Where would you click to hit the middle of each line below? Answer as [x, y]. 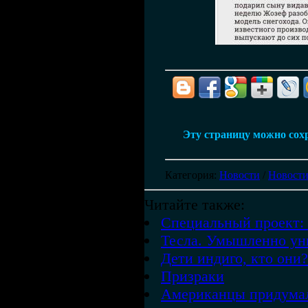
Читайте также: [195, 205]
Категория [189, 175]
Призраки [192, 276]
